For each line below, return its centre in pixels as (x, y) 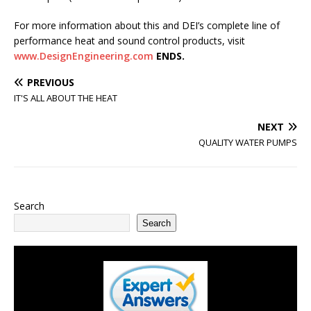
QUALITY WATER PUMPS (248, 142)
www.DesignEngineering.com (84, 56)
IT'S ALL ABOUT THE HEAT (66, 98)
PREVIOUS (51, 82)
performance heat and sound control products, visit (129, 41)
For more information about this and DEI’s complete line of (147, 25)
